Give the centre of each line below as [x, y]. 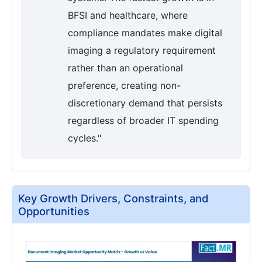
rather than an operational [125, 68]
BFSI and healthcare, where [128, 15]
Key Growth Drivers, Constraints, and [113, 199]
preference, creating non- [124, 86]
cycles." [85, 138]
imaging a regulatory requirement [142, 51]
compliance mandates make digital [145, 33]
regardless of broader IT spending [143, 121]
